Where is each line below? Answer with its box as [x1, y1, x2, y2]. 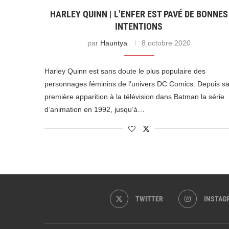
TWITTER [135, 195, 163, 203]
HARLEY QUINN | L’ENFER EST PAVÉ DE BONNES [50, 9, 228, 20]
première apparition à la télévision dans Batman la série [44, 93, 224, 101]
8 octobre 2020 [141, 39, 191, 48]
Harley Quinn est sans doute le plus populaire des [44, 67, 205, 76]
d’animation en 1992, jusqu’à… [44, 105, 145, 114]
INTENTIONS [115, 21, 163, 32]
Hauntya [100, 39, 127, 48]
